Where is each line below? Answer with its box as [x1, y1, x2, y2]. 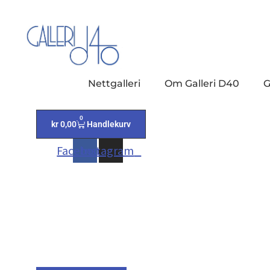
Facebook [57, 143, 107, 159]
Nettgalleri [88, 78, 141, 90]
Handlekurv [87, 119, 131, 130]
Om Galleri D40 [165, 78, 240, 90]
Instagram [81, 143, 134, 159]
